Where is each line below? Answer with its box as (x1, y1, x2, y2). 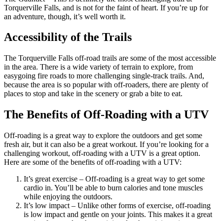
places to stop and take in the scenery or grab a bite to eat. (4, 89, 183, 98)
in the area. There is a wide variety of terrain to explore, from (4, 63, 193, 72)
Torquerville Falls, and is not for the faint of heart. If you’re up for (4, 3, 208, 12)
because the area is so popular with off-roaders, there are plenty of (4, 80, 208, 89)
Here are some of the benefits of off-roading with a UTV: (4, 158, 182, 167)
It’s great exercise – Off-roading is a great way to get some (24, 175, 205, 184)
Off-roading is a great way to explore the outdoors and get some (4, 131, 202, 140)
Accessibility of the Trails (4, 31, 132, 44)
